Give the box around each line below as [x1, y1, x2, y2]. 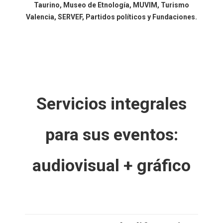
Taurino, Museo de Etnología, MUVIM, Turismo [34, 1, 189, 9]
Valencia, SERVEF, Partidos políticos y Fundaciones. [26, 13, 197, 21]
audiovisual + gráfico [32, 155, 191, 175]
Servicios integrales [36, 94, 187, 113]
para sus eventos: [45, 124, 178, 144]
